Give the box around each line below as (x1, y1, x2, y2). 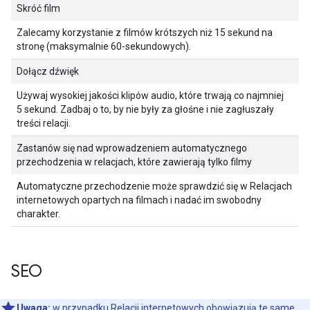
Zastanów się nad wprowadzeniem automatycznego (17, 143, 247, 154)
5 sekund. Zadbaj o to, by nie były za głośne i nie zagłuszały (17, 104, 274, 115)
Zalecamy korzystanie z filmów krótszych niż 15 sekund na (17, 27, 273, 38)
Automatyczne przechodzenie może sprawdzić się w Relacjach (17, 181, 292, 192)
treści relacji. (17, 118, 71, 129)
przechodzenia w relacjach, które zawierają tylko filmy (17, 156, 252, 167)
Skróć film (17, 3, 60, 14)
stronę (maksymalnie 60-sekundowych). (17, 41, 191, 52)
